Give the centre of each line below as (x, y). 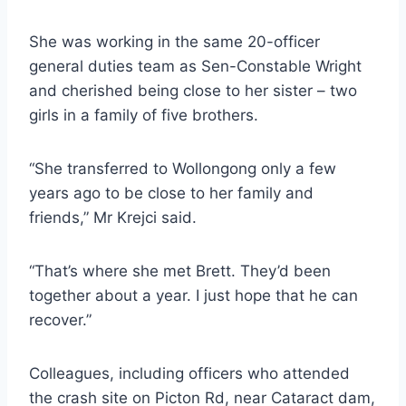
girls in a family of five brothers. (144, 116)
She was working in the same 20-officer (174, 42)
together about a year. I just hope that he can (193, 296)
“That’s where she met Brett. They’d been (180, 271)
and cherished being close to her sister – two (193, 91)
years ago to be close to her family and (171, 193)
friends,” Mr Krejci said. (113, 218)
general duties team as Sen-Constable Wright (195, 67)
